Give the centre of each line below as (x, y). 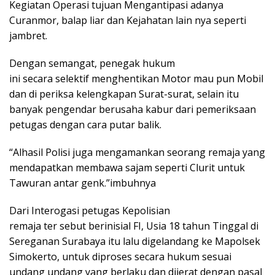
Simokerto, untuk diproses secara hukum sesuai (120, 256)
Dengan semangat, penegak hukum (92, 63)
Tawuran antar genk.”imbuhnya (83, 183)
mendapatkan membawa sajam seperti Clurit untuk (127, 167)
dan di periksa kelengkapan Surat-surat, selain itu (124, 94)
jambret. (28, 35)
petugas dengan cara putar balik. (85, 124)
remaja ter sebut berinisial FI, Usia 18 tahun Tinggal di (134, 226)
